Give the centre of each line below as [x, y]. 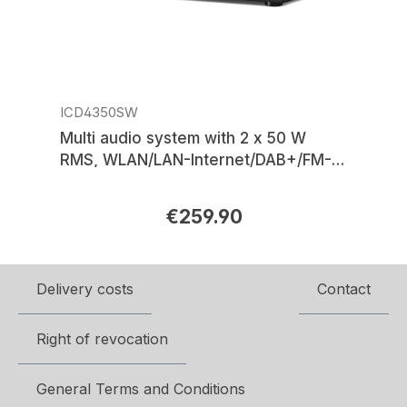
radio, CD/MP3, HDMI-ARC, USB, [180, 181]
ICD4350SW [99, 112]
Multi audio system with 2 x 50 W [183, 138]
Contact [344, 289]
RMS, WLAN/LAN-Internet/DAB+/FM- [196, 159]
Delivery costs [85, 289]
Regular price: [111, 219]
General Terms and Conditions [141, 389]
